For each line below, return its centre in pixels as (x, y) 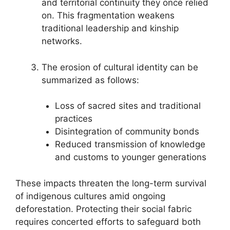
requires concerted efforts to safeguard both (108, 222)
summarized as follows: (90, 80)
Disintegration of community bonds (127, 131)
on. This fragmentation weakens (108, 15)
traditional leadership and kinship (110, 28)
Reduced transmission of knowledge (130, 144)
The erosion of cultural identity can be (120, 67)
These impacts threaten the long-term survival (111, 183)
